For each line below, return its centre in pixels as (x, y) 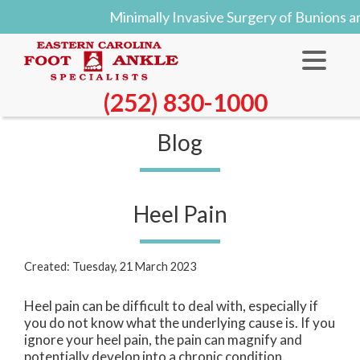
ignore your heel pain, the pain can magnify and (163, 340)
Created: (48, 267)
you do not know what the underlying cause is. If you (180, 323)
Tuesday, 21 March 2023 (134, 267)
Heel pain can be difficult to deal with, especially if (171, 306)
